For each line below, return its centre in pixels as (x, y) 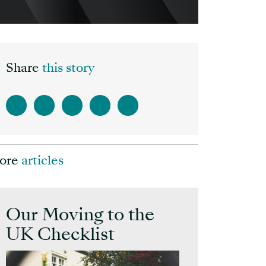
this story (68, 69)
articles (42, 162)
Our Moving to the (80, 216)
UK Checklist (60, 236)
